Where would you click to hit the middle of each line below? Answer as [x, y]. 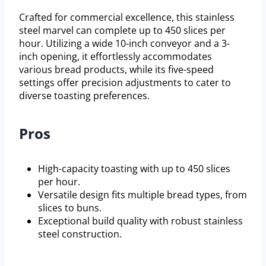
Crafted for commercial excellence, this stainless [127, 17]
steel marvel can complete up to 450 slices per [122, 30]
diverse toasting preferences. [84, 95]
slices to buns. [70, 208]
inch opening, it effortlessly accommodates [115, 56]
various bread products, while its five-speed [116, 69]
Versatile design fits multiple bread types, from [142, 194]
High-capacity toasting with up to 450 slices [134, 168]
